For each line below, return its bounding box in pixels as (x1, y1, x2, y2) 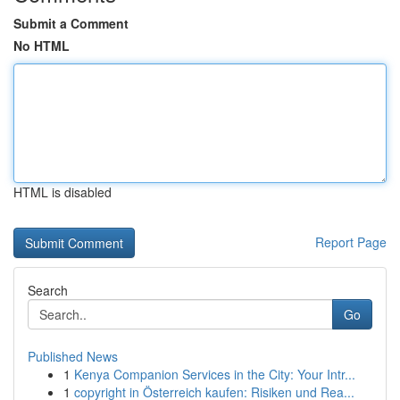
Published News (28, 347, 118, 365)
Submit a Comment (13, 14, 129, 32)
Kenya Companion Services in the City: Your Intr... (74, 365, 355, 383)
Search (28, 281, 68, 299)
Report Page (315, 233, 387, 251)
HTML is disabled (13, 183, 112, 201)
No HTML (13, 37, 70, 54)
